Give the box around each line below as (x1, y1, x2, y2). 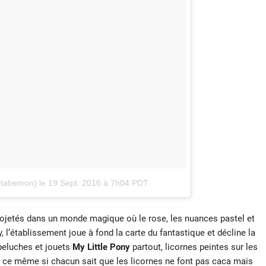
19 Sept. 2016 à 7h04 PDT (48, 178, 148, 188)
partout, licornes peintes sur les (129, 241, 258, 252)
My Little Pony (72, 241, 130, 252)
